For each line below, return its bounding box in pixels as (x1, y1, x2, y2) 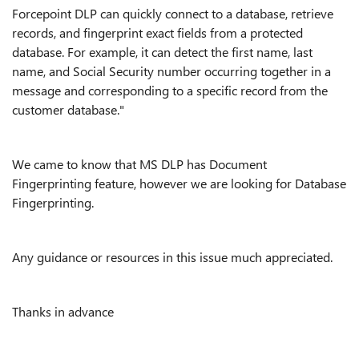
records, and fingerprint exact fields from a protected (12, 24, 303, 41)
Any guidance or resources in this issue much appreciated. (12, 248, 333, 265)
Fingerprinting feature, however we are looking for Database (12, 175, 346, 192)
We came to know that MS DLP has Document (12, 155, 267, 172)
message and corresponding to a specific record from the (12, 82, 328, 99)
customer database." (12, 101, 124, 118)
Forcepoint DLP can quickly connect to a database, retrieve (12, 5, 333, 22)
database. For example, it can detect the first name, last (12, 43, 313, 60)
